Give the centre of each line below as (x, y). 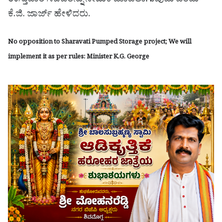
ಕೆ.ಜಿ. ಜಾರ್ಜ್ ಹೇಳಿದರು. (49, 15)
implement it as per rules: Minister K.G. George (79, 57)
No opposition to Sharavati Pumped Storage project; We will (100, 43)
